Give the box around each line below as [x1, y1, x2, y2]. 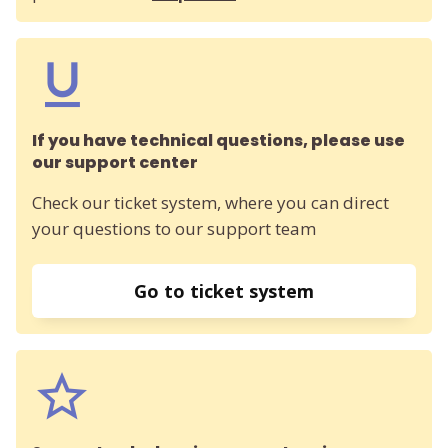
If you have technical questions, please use [32, 128, 405, 152]
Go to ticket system [134, 278, 314, 303]
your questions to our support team [32, 216, 316, 240]
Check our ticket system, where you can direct [32, 190, 389, 214]
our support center [32, 150, 198, 174]
